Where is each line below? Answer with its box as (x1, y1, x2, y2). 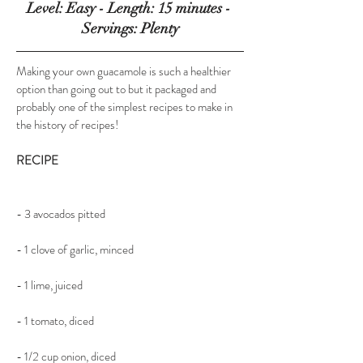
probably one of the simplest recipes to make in (16, 97, 235, 116)
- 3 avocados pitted (16, 204, 110, 223)
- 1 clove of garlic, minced (16, 240, 134, 258)
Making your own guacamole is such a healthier (16, 62, 233, 80)
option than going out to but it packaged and (16, 79, 219, 98)
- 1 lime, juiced (16, 275, 83, 294)
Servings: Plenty (81, 19, 179, 37)
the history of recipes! (16, 115, 118, 134)
